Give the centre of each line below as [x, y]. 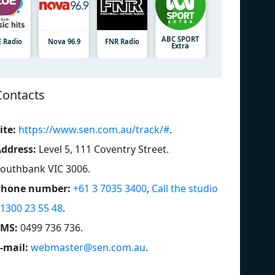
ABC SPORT [180, 39]
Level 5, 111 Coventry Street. [104, 149]
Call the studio [185, 188]
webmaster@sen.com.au [88, 247]
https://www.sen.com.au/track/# [94, 129]
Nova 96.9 [64, 41]
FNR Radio [122, 41]
